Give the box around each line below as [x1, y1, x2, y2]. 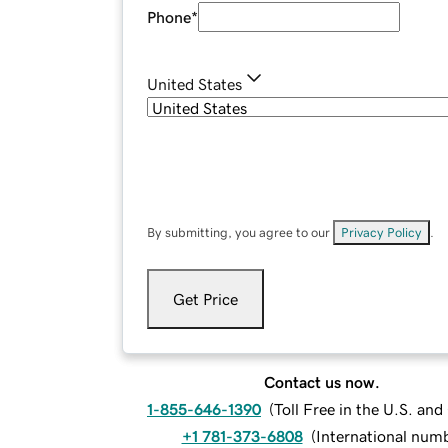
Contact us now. [264, 374, 380, 391]
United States [147, 76, 242, 93]
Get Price [173, 291, 238, 308]
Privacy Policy [341, 226, 422, 240]
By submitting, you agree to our [147, 226, 333, 240]
